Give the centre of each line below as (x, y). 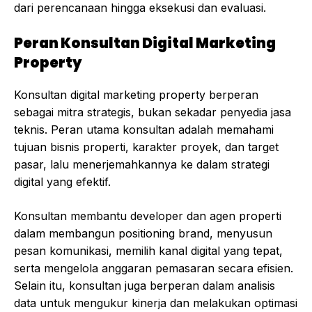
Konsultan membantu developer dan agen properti (148, 216)
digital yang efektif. (62, 182)
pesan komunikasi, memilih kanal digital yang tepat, (148, 251)
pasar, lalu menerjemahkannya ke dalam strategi (142, 165)
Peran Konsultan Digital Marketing (145, 44)
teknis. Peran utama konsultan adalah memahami (144, 130)
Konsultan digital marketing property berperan (136, 95)
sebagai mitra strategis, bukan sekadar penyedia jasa (153, 112)
